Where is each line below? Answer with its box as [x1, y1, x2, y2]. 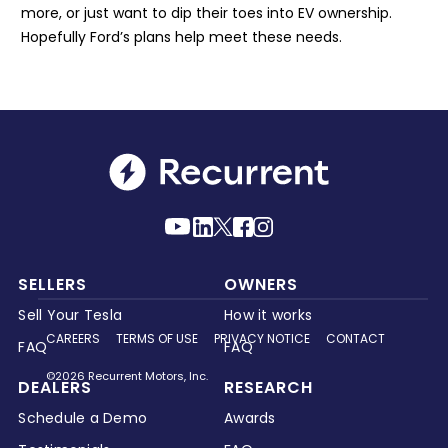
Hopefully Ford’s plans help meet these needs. [21, 27, 342, 48]
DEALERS [18, 376, 93, 400]
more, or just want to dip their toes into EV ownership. [21, 3, 392, 24]
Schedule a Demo [18, 408, 148, 429]
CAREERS [46, 330, 101, 348]
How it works [224, 305, 312, 326]
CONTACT [326, 330, 386, 348]
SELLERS [18, 273, 88, 297]
